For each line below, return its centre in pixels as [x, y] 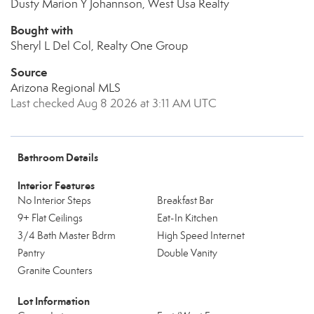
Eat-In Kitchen [187, 218]
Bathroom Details [58, 157]
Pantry [31, 253]
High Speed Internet [201, 235]
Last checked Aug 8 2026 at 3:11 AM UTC [114, 103]
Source [29, 72]
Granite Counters [55, 271]
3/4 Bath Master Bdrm [67, 235]
